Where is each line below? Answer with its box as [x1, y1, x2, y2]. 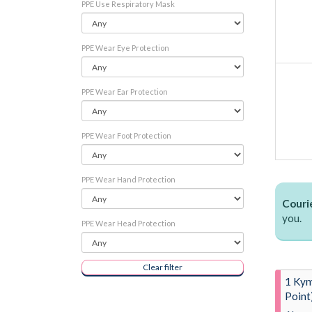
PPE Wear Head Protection [81, 219, 175, 228]
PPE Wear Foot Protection [81, 131, 171, 140]
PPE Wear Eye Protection [81, 43, 169, 52]
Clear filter [142, 262, 182, 272]
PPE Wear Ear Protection [81, 87, 168, 96]
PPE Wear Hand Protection [81, 175, 175, 184]
